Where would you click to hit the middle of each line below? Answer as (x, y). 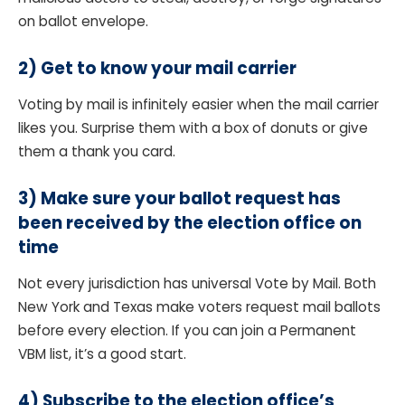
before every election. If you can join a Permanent (187, 330)
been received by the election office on (190, 222)
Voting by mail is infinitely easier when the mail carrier (198, 104)
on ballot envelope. (85, 21)
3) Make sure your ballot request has (179, 198)
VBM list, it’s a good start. (104, 353)
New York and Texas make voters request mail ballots (199, 306)
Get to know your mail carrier (169, 68)
